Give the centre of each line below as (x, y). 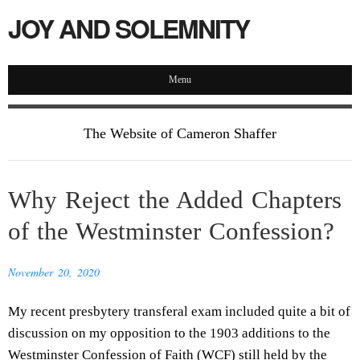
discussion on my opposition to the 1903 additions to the (169, 333)
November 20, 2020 (54, 272)
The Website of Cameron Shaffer (180, 133)
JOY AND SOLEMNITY (129, 28)
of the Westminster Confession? (171, 231)
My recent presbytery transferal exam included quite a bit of (179, 311)
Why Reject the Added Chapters (175, 200)
